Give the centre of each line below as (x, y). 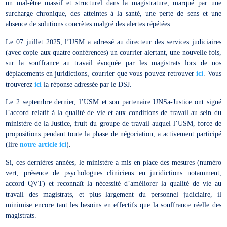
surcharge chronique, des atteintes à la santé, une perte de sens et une (113, 13)
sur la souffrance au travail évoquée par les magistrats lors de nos (113, 63)
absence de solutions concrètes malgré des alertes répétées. (89, 24)
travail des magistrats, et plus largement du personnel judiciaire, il (113, 194)
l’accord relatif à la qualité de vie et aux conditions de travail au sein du (113, 112)
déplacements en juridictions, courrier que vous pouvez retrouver (101, 73)
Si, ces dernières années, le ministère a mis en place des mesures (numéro (113, 162)
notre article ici (43, 144)
